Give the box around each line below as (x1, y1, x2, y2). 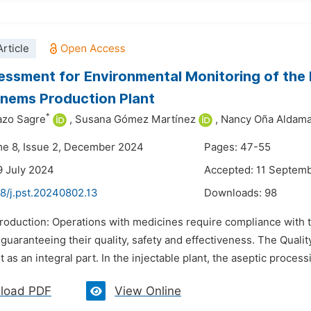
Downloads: (204, 187, 264, 199)
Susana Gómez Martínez (75, 113, 196, 126)
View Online (115, 284, 181, 298)
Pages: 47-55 (204, 141, 271, 153)
